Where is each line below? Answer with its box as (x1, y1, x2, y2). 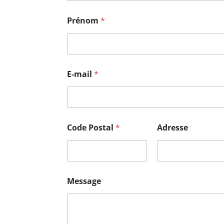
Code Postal (67, 121, 116, 133)
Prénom (67, 14, 101, 26)
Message (67, 175, 101, 186)
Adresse (156, 121, 188, 133)
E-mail (67, 68, 94, 79)
